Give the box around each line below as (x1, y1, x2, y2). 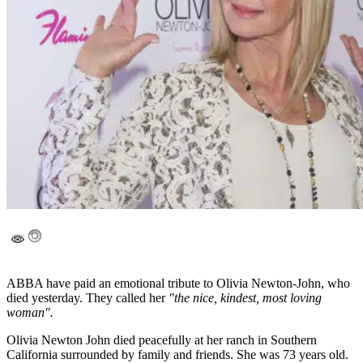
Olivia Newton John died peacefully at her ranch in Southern (6, 333, 317, 348)
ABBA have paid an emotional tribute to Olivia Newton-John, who (6, 276, 350, 291)
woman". (6, 305, 57, 320)
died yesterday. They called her (6, 291, 169, 305)
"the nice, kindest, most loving (169, 291, 322, 305)
